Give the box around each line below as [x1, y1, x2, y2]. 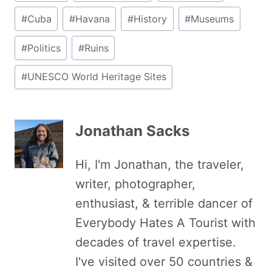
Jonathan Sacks [75, 121, 189, 140]
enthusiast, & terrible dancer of [75, 195, 253, 211]
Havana [75, 12, 110, 25]
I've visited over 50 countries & [75, 254, 253, 269]
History [133, 12, 167, 25]
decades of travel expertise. [75, 234, 236, 250]
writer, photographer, [75, 176, 195, 191]
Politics [27, 41, 61, 54]
